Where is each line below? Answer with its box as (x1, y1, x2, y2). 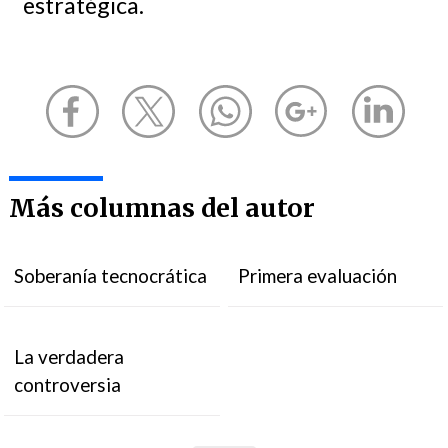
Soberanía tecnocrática (14, 264, 208, 287)
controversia (14, 373, 122, 396)
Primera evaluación (238, 264, 398, 287)
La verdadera (14, 345, 125, 368)
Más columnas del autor (8, 192, 315, 224)
